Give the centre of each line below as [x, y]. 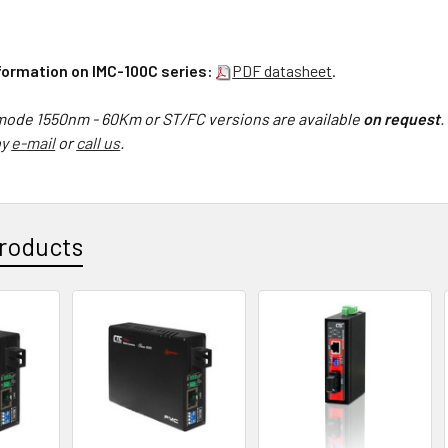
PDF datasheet [282, 70]
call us [98, 142]
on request [402, 118]
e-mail [33, 142]
